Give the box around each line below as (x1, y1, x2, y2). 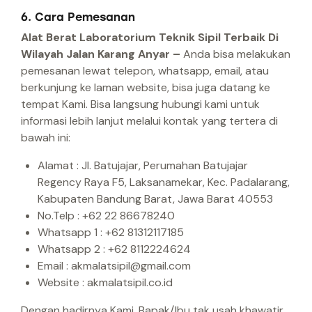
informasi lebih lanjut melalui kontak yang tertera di (21, 114, 278, 129)
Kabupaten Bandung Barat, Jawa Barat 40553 (38, 192, 276, 207)
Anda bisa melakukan (183, 47, 290, 62)
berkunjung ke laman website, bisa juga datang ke (21, 80, 270, 95)
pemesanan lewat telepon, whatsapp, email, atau (21, 63, 269, 79)
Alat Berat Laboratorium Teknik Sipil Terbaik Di (21, 30, 279, 45)
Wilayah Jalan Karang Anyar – (21, 47, 183, 62)
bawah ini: (21, 130, 70, 146)
